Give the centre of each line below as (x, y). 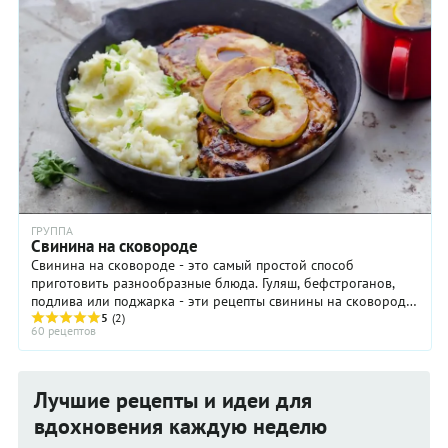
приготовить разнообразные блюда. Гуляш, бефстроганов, (213, 283)
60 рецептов (63, 331)
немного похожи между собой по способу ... (170, 319)
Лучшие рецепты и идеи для (173, 400)
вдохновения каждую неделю (180, 426)
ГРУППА (52, 231)
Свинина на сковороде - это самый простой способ (192, 265)
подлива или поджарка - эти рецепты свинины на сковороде (222, 301)
